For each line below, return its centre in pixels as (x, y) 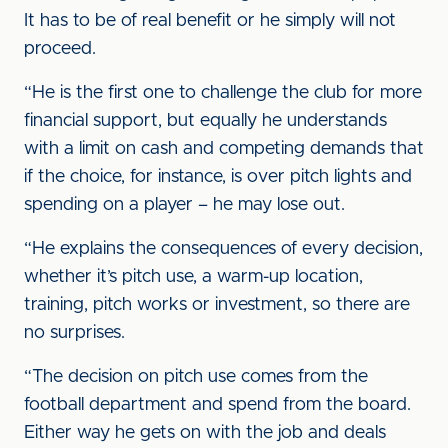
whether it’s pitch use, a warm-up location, (193, 277)
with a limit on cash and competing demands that (224, 149)
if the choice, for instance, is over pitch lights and (218, 177)
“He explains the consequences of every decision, (223, 249)
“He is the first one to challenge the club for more (223, 93)
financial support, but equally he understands (205, 121)
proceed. (60, 49)
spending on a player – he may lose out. (184, 205)
